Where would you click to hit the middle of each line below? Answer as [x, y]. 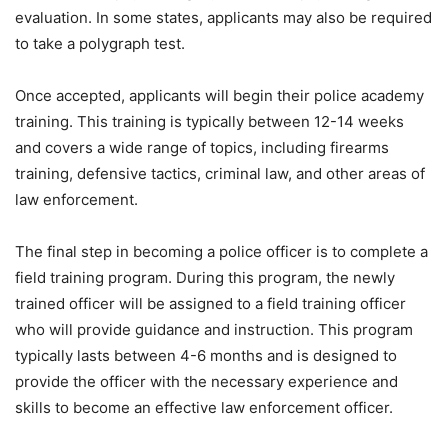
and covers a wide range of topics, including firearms [202, 148]
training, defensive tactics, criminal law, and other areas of [220, 174]
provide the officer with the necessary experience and [206, 382]
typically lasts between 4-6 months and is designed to [206, 356]
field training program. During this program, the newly [205, 278]
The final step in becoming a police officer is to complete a [221, 252]
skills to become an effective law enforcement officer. [204, 408]
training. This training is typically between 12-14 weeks [209, 122]
